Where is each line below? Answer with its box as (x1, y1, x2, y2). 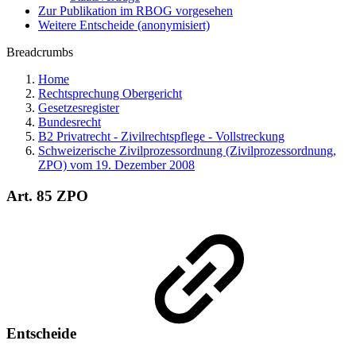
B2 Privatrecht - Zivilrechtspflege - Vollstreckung (38, 130, 284, 143)
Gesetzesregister (38, 101, 119, 114)
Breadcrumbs (6, 45, 73, 59)
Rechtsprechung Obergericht (38, 87, 182, 100)
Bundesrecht (38, 115, 101, 129)
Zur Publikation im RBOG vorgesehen (38, 4, 233, 17)
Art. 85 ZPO (6, 187, 88, 204)
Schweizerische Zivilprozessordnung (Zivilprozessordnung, (38, 144, 336, 157)
